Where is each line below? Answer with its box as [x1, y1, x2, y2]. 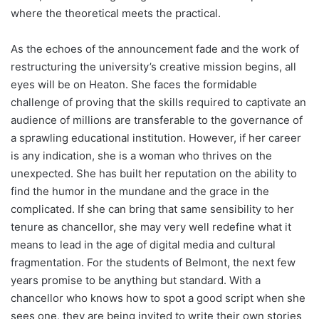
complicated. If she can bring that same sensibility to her [11, 202, 294, 216]
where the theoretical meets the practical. [11, 6, 221, 20]
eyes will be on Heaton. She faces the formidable [11, 77, 257, 91]
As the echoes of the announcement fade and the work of [11, 41, 299, 56]
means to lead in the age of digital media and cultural [11, 237, 276, 251]
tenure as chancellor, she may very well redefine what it [11, 219, 291, 234]
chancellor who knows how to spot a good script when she [11, 291, 305, 305]
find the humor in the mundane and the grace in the [11, 184, 269, 198]
